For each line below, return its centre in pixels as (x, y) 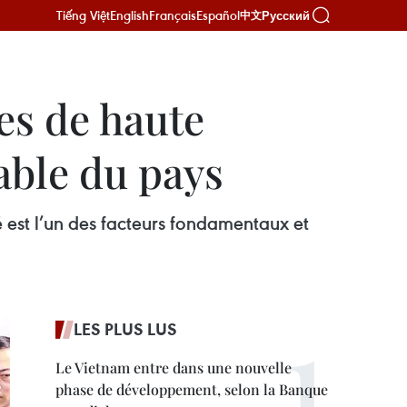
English (129, 15)
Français (173, 15)
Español (218, 15)
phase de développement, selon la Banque (192, 389)
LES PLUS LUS (125, 329)
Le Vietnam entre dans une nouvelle (174, 367)
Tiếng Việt (83, 15)
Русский (286, 15)
